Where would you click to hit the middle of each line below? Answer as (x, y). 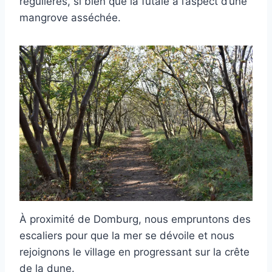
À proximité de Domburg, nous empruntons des (135, 219)
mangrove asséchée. (70, 17)
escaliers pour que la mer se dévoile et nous (127, 235)
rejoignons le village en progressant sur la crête (134, 252)
